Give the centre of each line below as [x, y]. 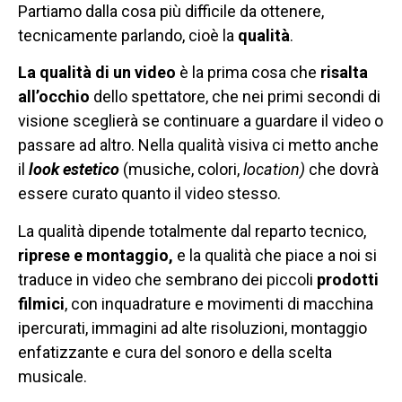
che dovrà [342, 170]
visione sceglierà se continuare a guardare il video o [201, 121]
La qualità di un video [97, 73]
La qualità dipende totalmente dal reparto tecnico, [192, 231]
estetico [91, 170]
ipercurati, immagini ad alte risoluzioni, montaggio [192, 328]
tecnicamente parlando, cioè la [128, 35]
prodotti [348, 279]
